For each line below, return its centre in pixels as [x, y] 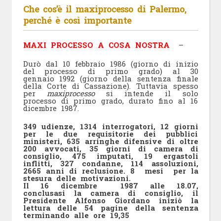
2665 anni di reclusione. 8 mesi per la [110, 171]
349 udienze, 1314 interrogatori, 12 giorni [110, 127]
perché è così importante [77, 20]
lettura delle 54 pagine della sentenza [110, 208]
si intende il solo [146, 93]
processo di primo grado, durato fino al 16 [110, 100]
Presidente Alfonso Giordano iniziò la [110, 201]
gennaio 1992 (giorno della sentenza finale [110, 78]
